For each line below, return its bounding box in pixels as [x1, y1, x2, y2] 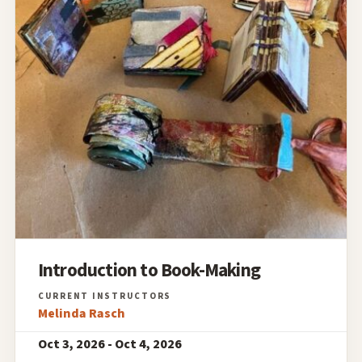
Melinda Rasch [37, 304, 125, 322]
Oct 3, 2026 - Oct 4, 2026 [37, 335, 182, 353]
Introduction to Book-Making [37, 256, 260, 284]
